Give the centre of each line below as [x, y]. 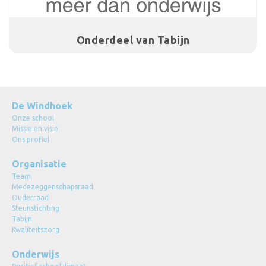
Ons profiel [31, 139]
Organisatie [39, 164]
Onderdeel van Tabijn [133, 40]
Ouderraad [30, 197]
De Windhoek [42, 106]
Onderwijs [36, 254]
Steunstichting [36, 208]
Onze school [33, 118]
